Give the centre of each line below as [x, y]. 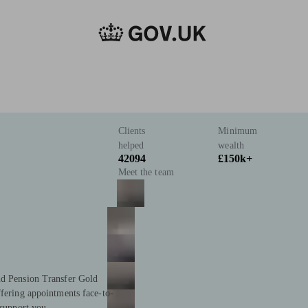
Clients [132, 131]
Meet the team [146, 173]
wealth [231, 146]
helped [131, 146]
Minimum [238, 131]
